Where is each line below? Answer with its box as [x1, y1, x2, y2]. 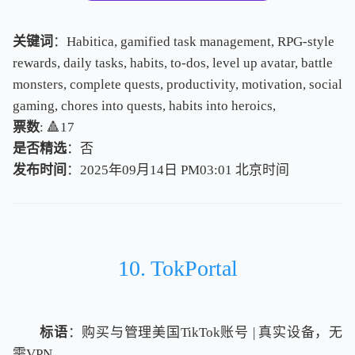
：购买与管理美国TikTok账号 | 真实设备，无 [67, 325, 342, 341]
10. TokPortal [117, 256, 238, 281]
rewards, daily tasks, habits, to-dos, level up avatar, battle [13, 55, 333, 71]
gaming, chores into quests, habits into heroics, [13, 98, 276, 114]
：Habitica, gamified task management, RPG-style [53, 34, 334, 50]
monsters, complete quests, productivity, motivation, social [13, 77, 342, 93]
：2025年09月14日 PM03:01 [67, 162, 235, 178]
